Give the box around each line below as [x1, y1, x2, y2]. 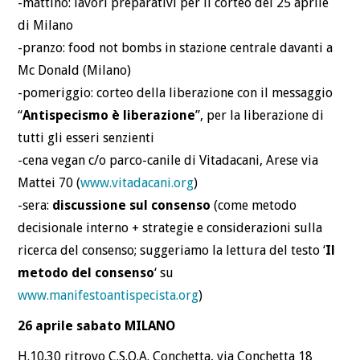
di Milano [18, 17, 74, 33]
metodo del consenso [18, 264, 155, 280]
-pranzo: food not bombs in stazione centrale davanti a [18, 39, 333, 55]
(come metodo [211, 197, 297, 213]
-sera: [18, 197, 53, 213]
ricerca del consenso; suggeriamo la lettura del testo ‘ [18, 242, 326, 258]
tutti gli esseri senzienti [18, 129, 155, 145]
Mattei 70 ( [18, 174, 81, 190]
